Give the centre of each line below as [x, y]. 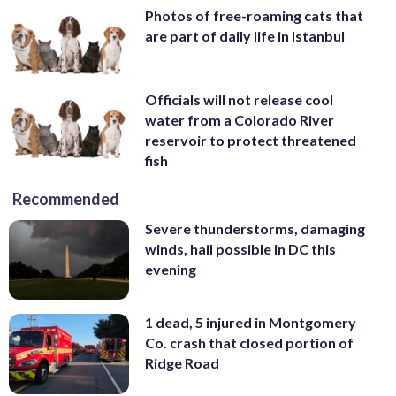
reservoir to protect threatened [251, 140]
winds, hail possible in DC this [240, 248]
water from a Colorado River [240, 119]
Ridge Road [182, 363]
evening [171, 269]
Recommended [66, 198]
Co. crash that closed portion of [249, 343]
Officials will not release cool [239, 99]
